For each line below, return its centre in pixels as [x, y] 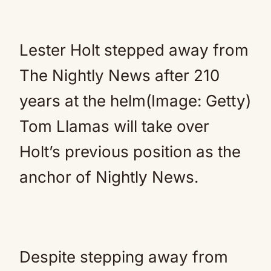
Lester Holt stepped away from [134, 50]
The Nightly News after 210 [119, 75]
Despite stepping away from [124, 257]
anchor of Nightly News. [109, 177]
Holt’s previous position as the [130, 152]
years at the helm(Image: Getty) [135, 101]
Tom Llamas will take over [114, 126]
